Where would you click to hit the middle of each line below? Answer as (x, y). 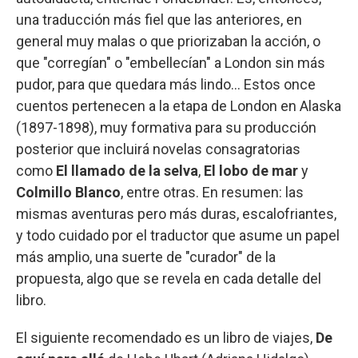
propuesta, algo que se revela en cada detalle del (169, 278)
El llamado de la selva (127, 170)
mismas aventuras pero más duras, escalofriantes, (176, 213)
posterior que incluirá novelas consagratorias (158, 149)
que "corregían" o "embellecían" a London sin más (171, 62)
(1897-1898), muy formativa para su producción (166, 127)
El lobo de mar (251, 170)
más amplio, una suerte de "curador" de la (146, 257)
